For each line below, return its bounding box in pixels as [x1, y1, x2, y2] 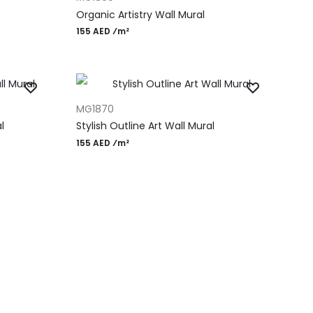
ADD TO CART [75, 91, 136, 103]
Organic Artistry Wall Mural [75, 7, 205, 22]
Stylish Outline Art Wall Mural [75, 119, 214, 133]
